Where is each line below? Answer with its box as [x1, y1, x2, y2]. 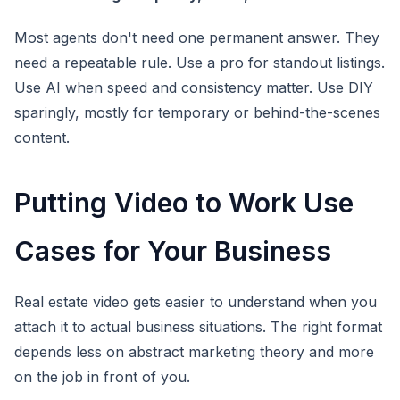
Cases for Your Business [14, 235, 331, 267]
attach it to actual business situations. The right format [14, 318, 382, 336]
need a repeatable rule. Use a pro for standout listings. [14, 54, 385, 71]
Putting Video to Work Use [14, 187, 354, 219]
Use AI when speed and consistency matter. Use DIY [14, 79, 373, 96]
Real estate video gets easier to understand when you [14, 293, 377, 311]
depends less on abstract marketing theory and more [14, 343, 374, 361]
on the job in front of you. [14, 368, 190, 386]
